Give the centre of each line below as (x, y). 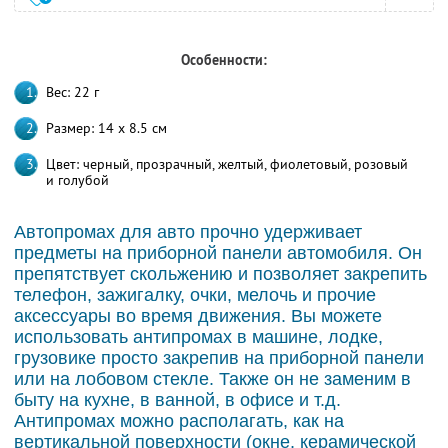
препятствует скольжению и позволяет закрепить (220, 273)
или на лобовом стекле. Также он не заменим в (212, 378)
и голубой (77, 179)
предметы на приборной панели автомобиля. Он (218, 252)
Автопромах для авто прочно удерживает (188, 231)
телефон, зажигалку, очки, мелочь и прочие (195, 294)
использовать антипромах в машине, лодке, (198, 336)
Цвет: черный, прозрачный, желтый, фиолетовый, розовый (227, 163)
